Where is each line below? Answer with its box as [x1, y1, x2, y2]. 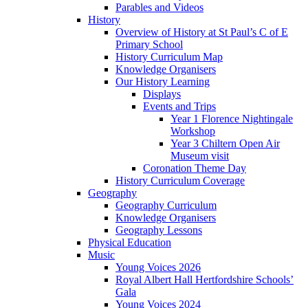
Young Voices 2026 [115, 261, 201, 274]
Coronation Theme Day [143, 162, 246, 175]
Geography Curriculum [115, 199, 217, 212]
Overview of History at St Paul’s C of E [115, 26, 288, 38]
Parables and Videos [115, 1, 203, 14]
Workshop [170, 125, 215, 137]
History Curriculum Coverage [115, 175, 245, 187]
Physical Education [88, 236, 171, 249]
